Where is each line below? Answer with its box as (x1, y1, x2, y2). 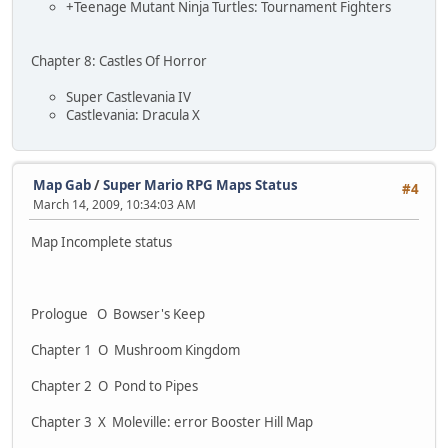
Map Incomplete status (31, 233, 172, 252)
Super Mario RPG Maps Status (103, 175, 298, 194)
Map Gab (33, 175, 91, 194)
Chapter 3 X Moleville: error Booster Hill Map (31, 413, 313, 432)
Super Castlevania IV (66, 87, 191, 106)
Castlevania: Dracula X (66, 105, 200, 124)
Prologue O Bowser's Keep (31, 305, 205, 324)
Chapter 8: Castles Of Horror (31, 51, 207, 70)
